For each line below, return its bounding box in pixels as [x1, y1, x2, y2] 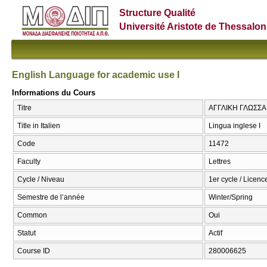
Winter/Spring [209, 193, 253, 202]
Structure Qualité [119, 8, 196, 18]
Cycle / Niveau [17, 175, 64, 184]
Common [17, 211, 47, 220]
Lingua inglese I [209, 122, 260, 131]
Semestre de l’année [17, 193, 85, 202]
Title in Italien [17, 122, 60, 131]
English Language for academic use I [12, 69, 179, 80]
